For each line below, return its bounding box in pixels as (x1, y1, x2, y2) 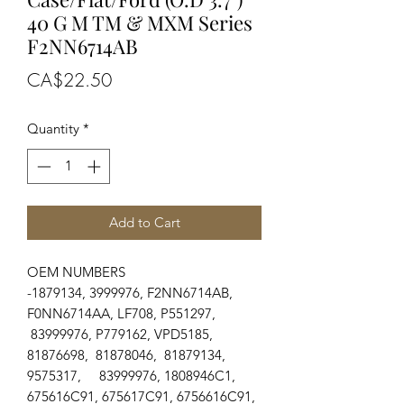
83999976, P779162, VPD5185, (27, 325, 216, 343)
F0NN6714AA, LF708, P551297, (27, 304, 226, 322)
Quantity (27, 120, 79, 137)
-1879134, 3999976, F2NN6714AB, (27, 283, 233, 301)
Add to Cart (108, 213, 180, 231)
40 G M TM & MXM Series (27, 9, 252, 36)
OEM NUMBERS (27, 262, 125, 280)
